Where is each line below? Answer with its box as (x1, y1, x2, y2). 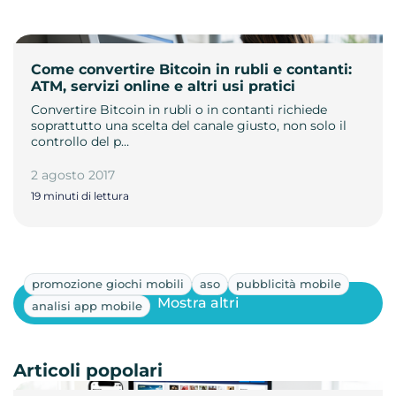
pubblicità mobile (236, 276, 341, 291)
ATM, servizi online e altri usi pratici (31, 77, 295, 95)
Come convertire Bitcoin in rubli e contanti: (31, 60, 352, 78)
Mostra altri (157, 294, 239, 312)
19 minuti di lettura (31, 188, 129, 202)
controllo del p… (31, 133, 129, 149)
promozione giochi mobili (32, 276, 184, 291)
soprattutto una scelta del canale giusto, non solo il (31, 117, 346, 133)
